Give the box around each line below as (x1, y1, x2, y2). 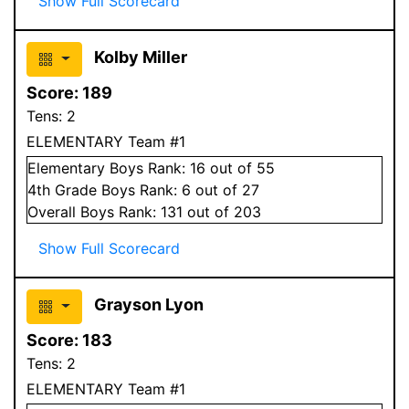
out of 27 (191, 180, 259, 199)
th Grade (37, 180, 101, 199)
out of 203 (183, 202, 261, 221)
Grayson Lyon (93, 294, 204, 314)
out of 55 (205, 158, 275, 177)
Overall (27, 202, 80, 221)
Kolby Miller (93, 47, 187, 67)
